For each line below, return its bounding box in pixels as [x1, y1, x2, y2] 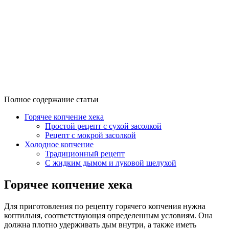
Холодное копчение [25, 140, 94, 149]
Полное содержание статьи [4, 95, 99, 104]
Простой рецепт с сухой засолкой [45, 121, 162, 130]
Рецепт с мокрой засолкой [45, 130, 136, 140]
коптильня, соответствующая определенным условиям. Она [4, 211, 213, 220]
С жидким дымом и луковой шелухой [45, 158, 176, 167]
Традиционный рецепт [45, 149, 125, 158]
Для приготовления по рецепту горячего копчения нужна [4, 201, 205, 211]
